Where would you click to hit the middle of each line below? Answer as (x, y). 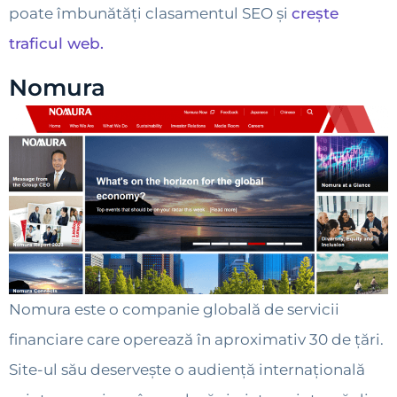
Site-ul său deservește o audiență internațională (187, 370)
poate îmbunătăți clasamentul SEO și (150, 13)
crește (315, 13)
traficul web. (56, 43)
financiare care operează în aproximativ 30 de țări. (196, 340)
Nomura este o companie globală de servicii (174, 310)
